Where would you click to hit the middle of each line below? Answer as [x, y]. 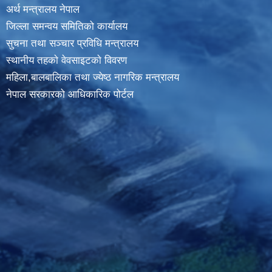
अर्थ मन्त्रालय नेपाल [43, 9]
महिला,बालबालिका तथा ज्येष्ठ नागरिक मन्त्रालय [93, 77]
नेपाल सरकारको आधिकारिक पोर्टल [70, 94]
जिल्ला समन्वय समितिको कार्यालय [67, 26]
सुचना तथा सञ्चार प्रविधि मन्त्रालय [72, 43]
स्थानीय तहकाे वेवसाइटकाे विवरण [66, 60]
